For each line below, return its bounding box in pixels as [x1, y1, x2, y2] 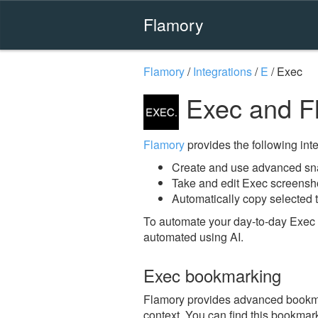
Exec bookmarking [143, 262, 281, 287]
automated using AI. [143, 228, 243, 245]
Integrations [193, 63, 252, 79]
